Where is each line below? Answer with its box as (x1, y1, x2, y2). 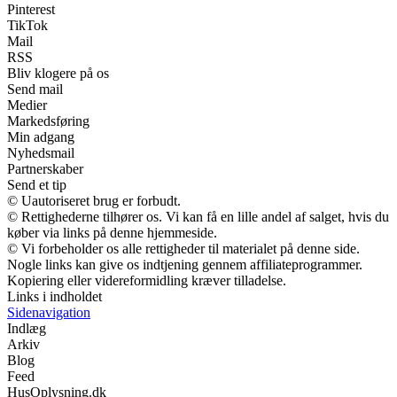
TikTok (7, 18, 48, 34)
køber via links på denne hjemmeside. (7, 225, 217, 241)
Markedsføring (7, 113, 90, 129)
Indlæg (7, 321, 46, 337)
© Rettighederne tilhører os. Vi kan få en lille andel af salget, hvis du (7, 209, 389, 225)
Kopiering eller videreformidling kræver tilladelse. (7, 273, 286, 289)
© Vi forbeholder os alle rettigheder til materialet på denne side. (7, 241, 360, 257)
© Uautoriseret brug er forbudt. (7, 193, 181, 209)
